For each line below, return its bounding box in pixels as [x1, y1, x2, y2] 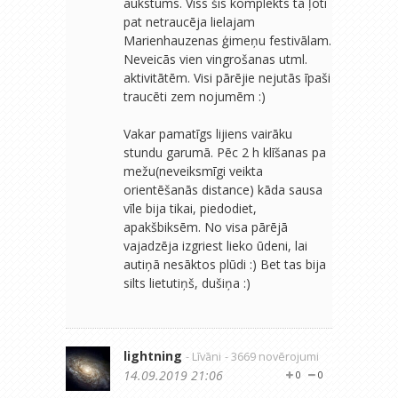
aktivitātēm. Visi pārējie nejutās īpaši [123, 68, 330, 86]
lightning [123, 346, 182, 364]
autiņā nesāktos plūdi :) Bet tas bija [123, 255, 326, 273]
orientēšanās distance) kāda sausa [123, 180, 322, 198]
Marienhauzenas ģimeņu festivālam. [123, 31, 331, 49]
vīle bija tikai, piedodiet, [123, 199, 257, 217]
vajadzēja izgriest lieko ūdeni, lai [123, 236, 307, 254]
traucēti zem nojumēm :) [123, 87, 266, 105]
